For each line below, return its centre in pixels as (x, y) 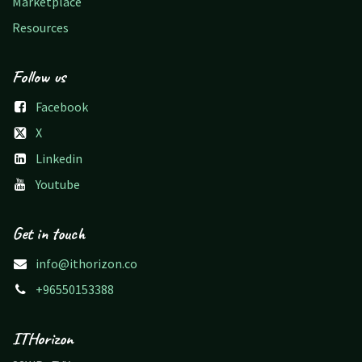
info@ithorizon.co (86, 263)
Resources (40, 27)
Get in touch (48, 234)
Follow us (39, 77)
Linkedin (59, 158)
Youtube (57, 184)
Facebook (61, 107)
